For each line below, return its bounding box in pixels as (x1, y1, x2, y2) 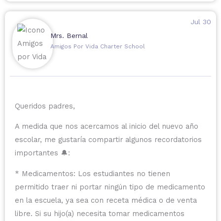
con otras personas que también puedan (15, 1, 159, 10)
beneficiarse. (15, 14, 60, 24)
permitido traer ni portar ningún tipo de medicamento (15, 182, 205, 191)
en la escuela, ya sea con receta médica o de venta (15, 195, 197, 205)
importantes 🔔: (15, 148, 70, 158)
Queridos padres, (15, 101, 75, 110)
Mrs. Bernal (50, 31, 88, 39)
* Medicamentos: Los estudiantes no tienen (15, 169, 170, 178)
